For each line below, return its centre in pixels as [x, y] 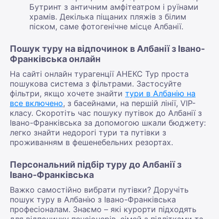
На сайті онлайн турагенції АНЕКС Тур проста [99, 74]
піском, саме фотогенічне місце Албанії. [106, 26]
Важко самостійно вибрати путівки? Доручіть [99, 189]
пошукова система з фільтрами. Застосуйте [96, 83]
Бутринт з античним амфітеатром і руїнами [114, 7]
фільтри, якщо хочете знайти [67, 93]
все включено [36, 103]
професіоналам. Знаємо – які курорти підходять [103, 209]
